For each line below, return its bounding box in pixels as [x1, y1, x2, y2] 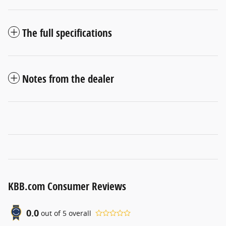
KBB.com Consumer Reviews [8, 179, 126, 194]
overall [67, 208, 91, 218]
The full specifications [22, 26, 112, 40]
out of [41, 208, 63, 218]
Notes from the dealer [22, 72, 114, 86]
